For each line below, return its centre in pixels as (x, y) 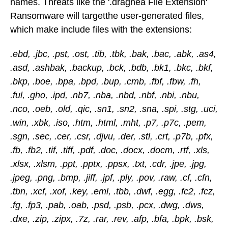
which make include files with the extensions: (101, 29)
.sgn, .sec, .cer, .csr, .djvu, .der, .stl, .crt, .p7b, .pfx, (112, 137)
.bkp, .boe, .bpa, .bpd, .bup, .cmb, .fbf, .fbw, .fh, (106, 82)
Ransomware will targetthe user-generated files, (107, 16)
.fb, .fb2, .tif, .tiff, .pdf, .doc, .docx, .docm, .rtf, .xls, (110, 150)
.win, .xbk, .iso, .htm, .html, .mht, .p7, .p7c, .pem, (108, 123)
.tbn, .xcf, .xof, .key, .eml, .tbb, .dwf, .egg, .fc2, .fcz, (113, 192)
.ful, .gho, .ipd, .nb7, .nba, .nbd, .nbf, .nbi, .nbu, (105, 95)
